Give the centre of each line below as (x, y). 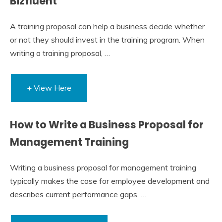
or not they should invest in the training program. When (107, 39)
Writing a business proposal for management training (103, 167)
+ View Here (49, 87)
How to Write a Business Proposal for (107, 124)
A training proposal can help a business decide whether (107, 26)
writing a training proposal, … (60, 53)
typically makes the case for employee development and (110, 181)
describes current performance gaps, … (78, 194)
